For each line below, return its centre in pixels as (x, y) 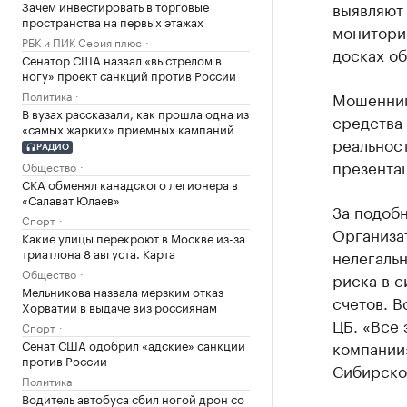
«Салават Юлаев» (71, 199)
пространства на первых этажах (113, 21)
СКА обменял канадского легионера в (130, 183)
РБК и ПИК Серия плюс (82, 41)
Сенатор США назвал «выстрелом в (122, 59)
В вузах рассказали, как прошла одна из (135, 113)
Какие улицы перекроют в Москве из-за (134, 237)
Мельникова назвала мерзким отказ (123, 290)
